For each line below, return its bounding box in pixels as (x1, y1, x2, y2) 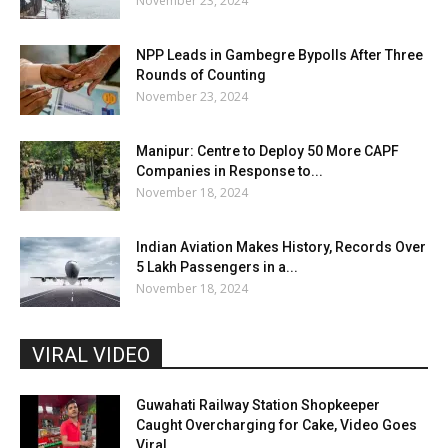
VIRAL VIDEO (32, 343, 150, 368)
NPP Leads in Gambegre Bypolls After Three (136, 47, 423, 64)
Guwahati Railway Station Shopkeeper (136, 397, 380, 414)
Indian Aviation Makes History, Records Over (136, 239, 426, 256)
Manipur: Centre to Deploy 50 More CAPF (136, 143, 399, 160)
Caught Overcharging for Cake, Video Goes (136, 417, 417, 434)
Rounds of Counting (136, 67, 266, 84)
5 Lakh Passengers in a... (136, 259, 298, 276)
